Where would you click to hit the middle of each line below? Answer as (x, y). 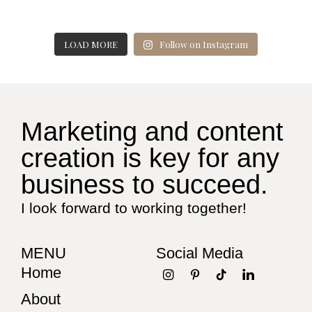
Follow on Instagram (204, 44)
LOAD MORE (91, 44)
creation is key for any (150, 158)
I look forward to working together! (134, 208)
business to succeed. (145, 184)
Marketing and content (152, 131)
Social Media (200, 253)
